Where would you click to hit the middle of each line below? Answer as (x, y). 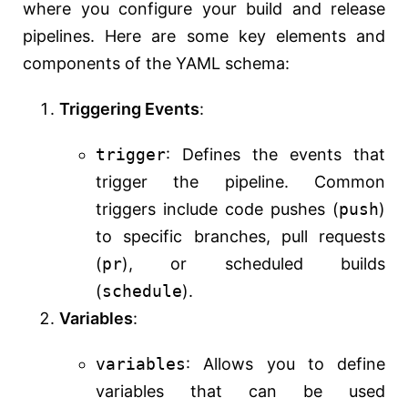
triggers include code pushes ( (217, 209)
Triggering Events (129, 109)
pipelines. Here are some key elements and (204, 36)
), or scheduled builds (254, 264)
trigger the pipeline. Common (240, 182)
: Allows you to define (286, 364)
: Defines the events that (275, 155)
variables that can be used (240, 392)
